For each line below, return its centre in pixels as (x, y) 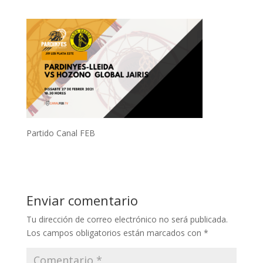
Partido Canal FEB (60, 133)
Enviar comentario (82, 200)
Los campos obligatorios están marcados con (115, 232)
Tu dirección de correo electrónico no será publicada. (127, 219)
